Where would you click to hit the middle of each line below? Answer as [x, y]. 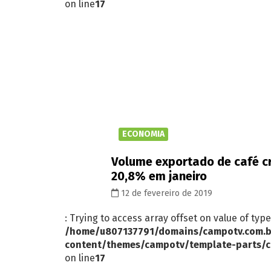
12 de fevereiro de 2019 [165, 193]
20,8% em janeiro [159, 176]
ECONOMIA [143, 134]
